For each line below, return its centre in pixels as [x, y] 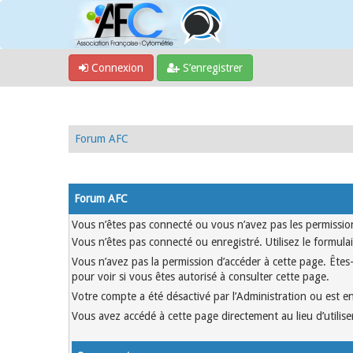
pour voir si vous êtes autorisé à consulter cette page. [201, 277]
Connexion [116, 68]
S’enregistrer [211, 68]
